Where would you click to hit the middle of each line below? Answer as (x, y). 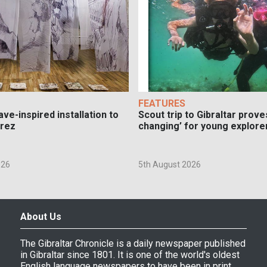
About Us (41, 217)
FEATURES (162, 104)
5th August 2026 (170, 165)
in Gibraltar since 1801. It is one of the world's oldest (130, 255)
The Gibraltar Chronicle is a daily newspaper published (133, 244)
